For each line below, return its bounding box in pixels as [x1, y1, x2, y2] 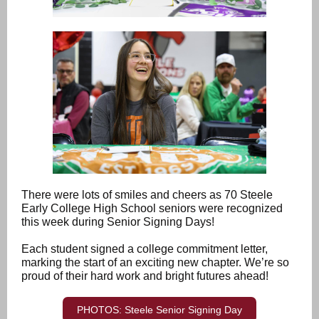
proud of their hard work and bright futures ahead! [21, 270, 271, 282]
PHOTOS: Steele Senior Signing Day [77, 304, 242, 315]
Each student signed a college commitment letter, [21, 243, 268, 255]
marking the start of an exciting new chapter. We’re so [21, 256, 289, 268]
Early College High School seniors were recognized [21, 202, 283, 214]
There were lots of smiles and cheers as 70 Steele [21, 189, 273, 201]
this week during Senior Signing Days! [21, 216, 214, 228]
